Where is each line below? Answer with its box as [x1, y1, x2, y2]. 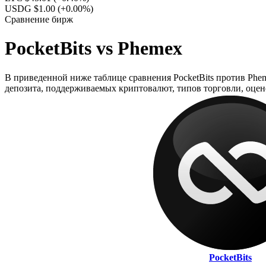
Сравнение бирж [5, 14, 73, 24]
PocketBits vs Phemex [5, 37, 182, 59]
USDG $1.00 [5, 4, 58, 14]
